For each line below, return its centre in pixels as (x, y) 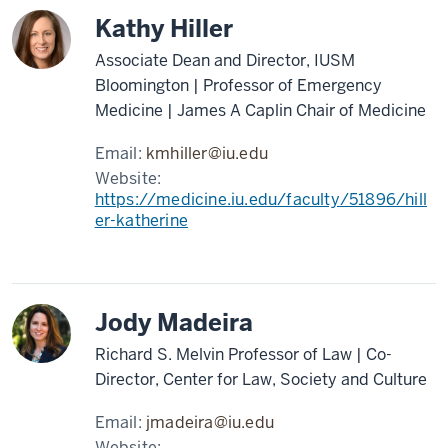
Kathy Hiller (169, 28)
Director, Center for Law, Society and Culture (260, 379)
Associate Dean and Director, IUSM (224, 60)
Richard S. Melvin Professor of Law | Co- (243, 354)
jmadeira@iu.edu (210, 422)
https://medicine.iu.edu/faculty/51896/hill (261, 199)
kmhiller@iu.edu (207, 153)
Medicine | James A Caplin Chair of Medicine (260, 110)
